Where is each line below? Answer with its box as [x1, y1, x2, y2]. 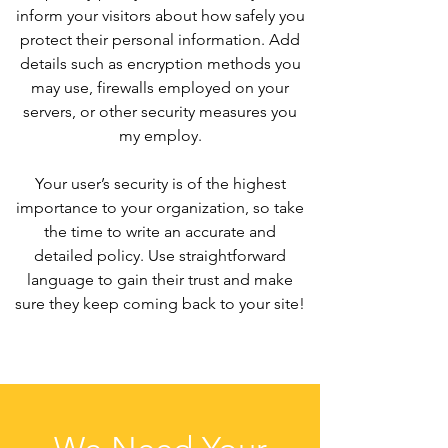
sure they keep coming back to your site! [15, 294, 305, 313]
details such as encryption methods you [19, 54, 301, 73]
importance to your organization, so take [16, 198, 304, 217]
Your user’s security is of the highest [34, 174, 286, 193]
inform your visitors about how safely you [15, 6, 305, 25]
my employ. [118, 126, 202, 145]
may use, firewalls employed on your [31, 78, 289, 97]
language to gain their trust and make [27, 270, 293, 289]
